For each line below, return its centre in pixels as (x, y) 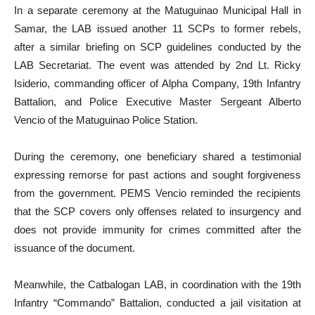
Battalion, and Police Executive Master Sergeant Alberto (157, 102)
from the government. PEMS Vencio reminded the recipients (157, 193)
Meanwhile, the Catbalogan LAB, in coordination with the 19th (157, 284)
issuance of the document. (75, 248)
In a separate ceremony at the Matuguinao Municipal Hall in (157, 10)
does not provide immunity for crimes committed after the (157, 230)
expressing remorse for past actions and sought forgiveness (157, 175)
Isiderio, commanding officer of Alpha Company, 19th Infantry (157, 83)
